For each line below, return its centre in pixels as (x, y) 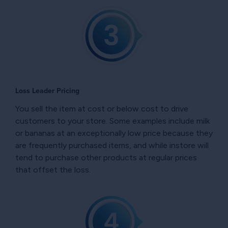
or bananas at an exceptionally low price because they (114, 133)
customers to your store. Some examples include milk (112, 121)
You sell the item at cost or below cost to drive (102, 108)
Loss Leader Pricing (47, 91)
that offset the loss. (53, 169)
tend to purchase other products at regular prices (106, 157)
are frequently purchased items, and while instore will (112, 145)
